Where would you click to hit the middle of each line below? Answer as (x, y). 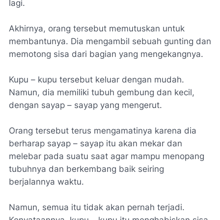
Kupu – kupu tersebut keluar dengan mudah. (96, 80)
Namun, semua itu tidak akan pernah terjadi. (97, 207)
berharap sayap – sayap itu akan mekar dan (96, 143)
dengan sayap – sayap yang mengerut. (85, 105)
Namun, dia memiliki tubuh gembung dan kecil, (102, 92)
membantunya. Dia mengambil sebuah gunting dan (110, 41)
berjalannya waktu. (46, 182)
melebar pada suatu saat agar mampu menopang (107, 156)
